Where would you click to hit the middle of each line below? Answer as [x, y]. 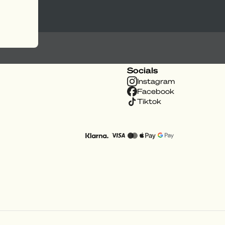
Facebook [156, 91]
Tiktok [149, 101]
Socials [142, 70]
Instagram [156, 81]
